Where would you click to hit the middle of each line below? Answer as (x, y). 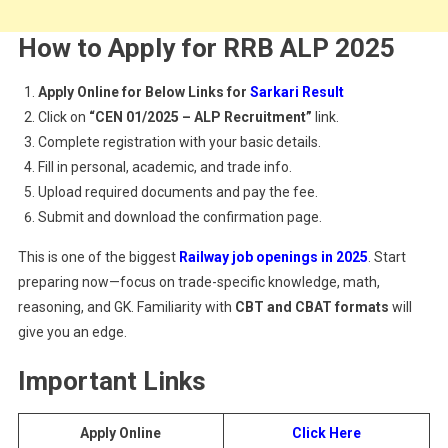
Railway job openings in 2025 (273, 257)
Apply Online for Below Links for (143, 92)
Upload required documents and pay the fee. (177, 192)
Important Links (111, 381)
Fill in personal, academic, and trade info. (164, 167)
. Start (386, 257)
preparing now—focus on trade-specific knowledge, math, (198, 282)
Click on (63, 117)
